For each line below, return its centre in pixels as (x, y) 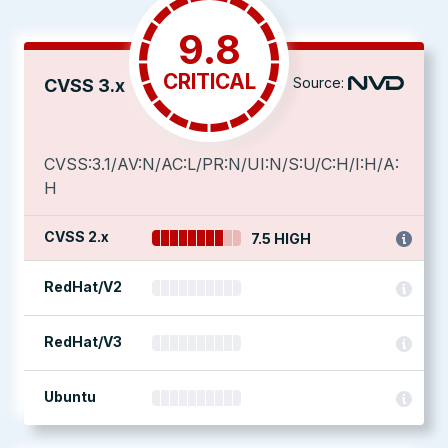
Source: (318, 82)
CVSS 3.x (84, 85)
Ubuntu (70, 396)
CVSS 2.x (76, 236)
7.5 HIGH (281, 238)
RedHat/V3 (83, 341)
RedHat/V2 (83, 286)
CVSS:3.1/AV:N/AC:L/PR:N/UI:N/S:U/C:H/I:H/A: (221, 164)
